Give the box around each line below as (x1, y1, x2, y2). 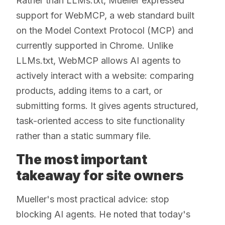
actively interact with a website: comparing (16, 70, 194, 81)
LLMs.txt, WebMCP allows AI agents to (16, 55, 181, 66)
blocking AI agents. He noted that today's (16, 208, 190, 219)
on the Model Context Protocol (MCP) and (16, 25, 193, 36)
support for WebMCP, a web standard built (16, 10, 194, 21)
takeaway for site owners (16, 167, 184, 183)
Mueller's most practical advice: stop (16, 193, 169, 204)
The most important (16, 151, 147, 167)
